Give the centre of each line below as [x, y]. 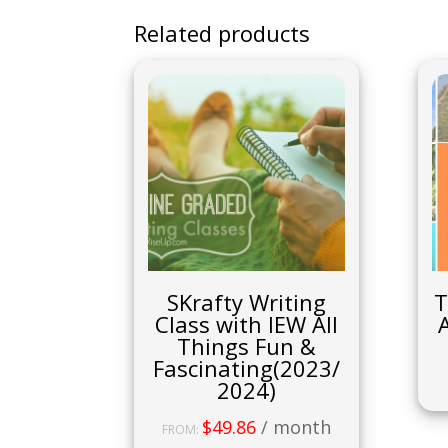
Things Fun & [247, 345]
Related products [222, 33]
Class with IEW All [247, 323]
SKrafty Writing [247, 301]
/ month [296, 426]
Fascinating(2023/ [247, 367]
